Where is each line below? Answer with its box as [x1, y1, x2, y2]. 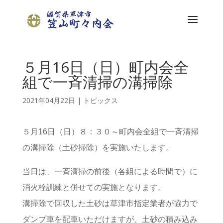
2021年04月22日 [22, 96, 75, 105]
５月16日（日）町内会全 [22, 57, 189, 77]
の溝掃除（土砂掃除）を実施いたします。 [22, 143, 174, 152]
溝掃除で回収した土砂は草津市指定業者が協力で [22, 199, 198, 208]
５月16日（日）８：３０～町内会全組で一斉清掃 [22, 127, 199, 136]
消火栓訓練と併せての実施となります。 [22, 183, 166, 192]
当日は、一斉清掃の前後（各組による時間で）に [22, 167, 198, 176]
